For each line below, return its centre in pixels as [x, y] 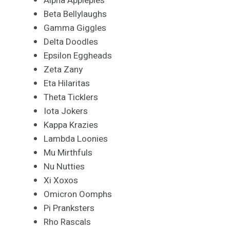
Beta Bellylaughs [75, 14]
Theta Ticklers [71, 97]
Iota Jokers [66, 111]
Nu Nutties [64, 166]
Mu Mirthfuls [68, 152]
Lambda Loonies [76, 139]
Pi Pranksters [69, 208]
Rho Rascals [67, 222]
